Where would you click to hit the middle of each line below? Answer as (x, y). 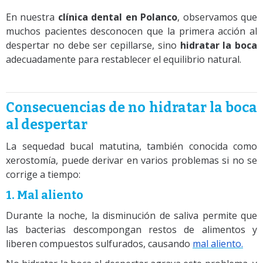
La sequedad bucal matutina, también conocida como (131, 146)
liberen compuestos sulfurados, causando (99, 243)
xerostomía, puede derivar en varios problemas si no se (131, 160)
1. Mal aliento (45, 195)
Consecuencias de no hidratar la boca (131, 107)
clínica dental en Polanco (118, 17)
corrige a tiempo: (43, 174)
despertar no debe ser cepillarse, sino (93, 45)
